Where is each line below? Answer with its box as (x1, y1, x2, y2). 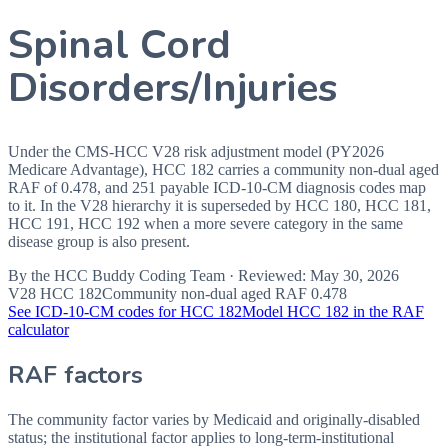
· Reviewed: (229, 266, 306, 284)
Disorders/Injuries (8, 60, 337, 116)
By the (8, 266, 50, 284)
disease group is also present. (8, 232, 190, 250)
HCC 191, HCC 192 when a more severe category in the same (8, 214, 403, 232)
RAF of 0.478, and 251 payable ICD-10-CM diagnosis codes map (8, 178, 426, 196)
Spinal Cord (8, 17, 231, 73)
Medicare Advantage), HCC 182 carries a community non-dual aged (8, 160, 439, 178)
